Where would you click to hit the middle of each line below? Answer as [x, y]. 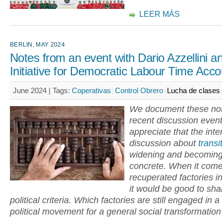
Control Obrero [139, 90]
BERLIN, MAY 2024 [37, 45]
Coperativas [91, 90]
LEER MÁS [160, 14]
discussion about [164, 143]
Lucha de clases [194, 90]
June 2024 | [33, 90]
